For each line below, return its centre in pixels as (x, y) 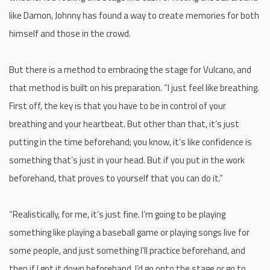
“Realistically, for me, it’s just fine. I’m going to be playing (117, 214)
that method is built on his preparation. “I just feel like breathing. (134, 87)
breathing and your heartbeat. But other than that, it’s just (124, 124)
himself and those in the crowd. (71, 33)
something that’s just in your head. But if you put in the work (127, 160)
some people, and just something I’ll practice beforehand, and (127, 250)
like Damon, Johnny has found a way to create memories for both (134, 15)
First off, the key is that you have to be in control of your (118, 105)
